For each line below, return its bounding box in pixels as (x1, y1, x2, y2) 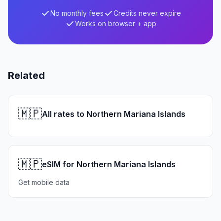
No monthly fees (50, 9, 104, 17)
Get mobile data (18, 178, 70, 186)
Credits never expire (113, 9, 181, 17)
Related (8, 70, 45, 81)
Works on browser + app (74, 19, 156, 28)
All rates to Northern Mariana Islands (42, 109, 185, 119)
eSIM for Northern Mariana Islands (42, 159, 176, 169)
